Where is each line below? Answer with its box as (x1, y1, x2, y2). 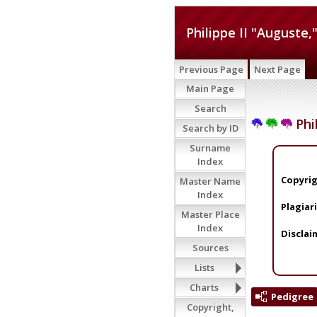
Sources (192, 241, 229, 254)
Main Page (186, 82, 234, 95)
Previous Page (179, 63, 243, 76)
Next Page (254, 63, 301, 76)
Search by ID (182, 122, 238, 134)
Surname (190, 142, 231, 154)
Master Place (180, 208, 240, 221)
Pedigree (271, 289, 313, 303)
